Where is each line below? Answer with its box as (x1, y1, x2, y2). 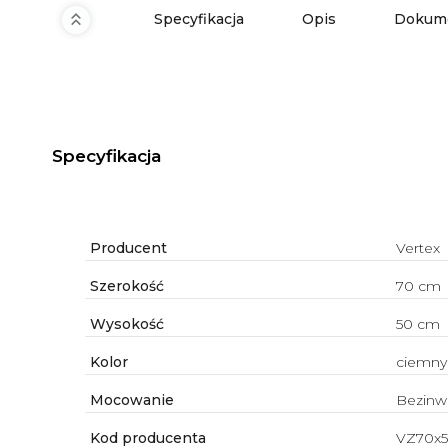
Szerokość (85, 277, 164, 296)
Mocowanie (85, 391, 174, 410)
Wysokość (85, 315, 164, 334)
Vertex (395, 239, 440, 258)
